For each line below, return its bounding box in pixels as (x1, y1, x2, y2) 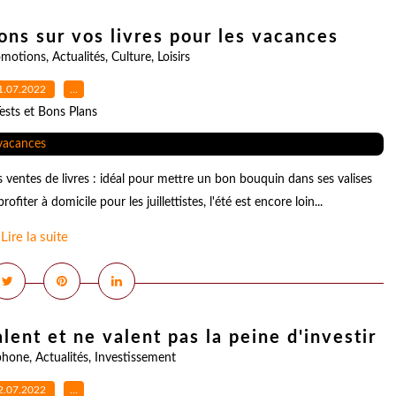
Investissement (94, 352, 176, 364)
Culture (110, 51, 151, 64)
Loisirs (156, 51, 190, 64)
